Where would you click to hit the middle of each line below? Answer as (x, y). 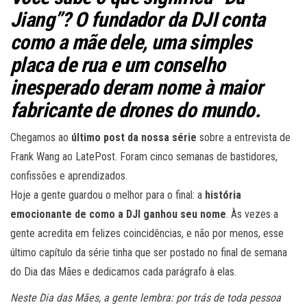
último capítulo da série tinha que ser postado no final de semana (149, 253)
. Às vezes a (252, 214)
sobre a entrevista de (244, 138)
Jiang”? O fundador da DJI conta (138, 20)
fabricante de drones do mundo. (135, 110)
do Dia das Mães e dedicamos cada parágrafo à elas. (123, 272)
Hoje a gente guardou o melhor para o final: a (108, 195)
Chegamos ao (41, 138)
